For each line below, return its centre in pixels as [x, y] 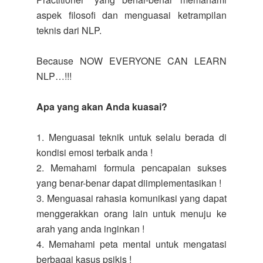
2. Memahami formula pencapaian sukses [131, 168]
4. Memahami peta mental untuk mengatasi [131, 244]
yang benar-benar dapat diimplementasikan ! [129, 183]
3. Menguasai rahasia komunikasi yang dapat [131, 198]
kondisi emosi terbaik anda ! [95, 152]
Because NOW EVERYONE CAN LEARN [131, 61]
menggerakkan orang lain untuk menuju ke [131, 213]
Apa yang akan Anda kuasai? [102, 107]
